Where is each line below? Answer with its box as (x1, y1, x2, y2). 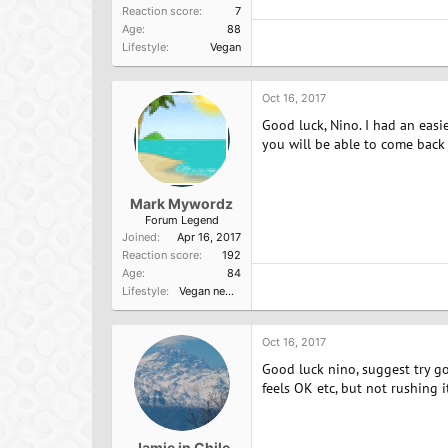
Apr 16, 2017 (177, 230, 241, 244)
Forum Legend (144, 213, 219, 227)
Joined (122, 230, 157, 244)
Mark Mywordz (130, 195, 233, 212)
